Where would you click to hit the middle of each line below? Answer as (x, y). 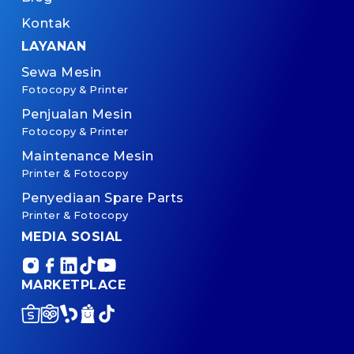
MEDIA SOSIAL (72, 236)
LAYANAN (54, 46)
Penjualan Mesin (77, 114)
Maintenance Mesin (87, 156)
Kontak (46, 23)
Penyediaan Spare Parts (102, 198)
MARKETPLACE (73, 284)
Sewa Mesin (61, 72)
